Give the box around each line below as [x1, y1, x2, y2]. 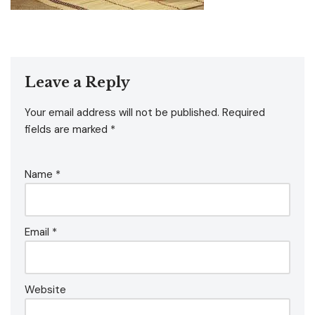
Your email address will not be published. [25, 105, 219, 120]
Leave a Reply [25, 74, 130, 91]
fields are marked [25, 122, 110, 136]
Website [25, 283, 66, 297]
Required [222, 105, 265, 120]
